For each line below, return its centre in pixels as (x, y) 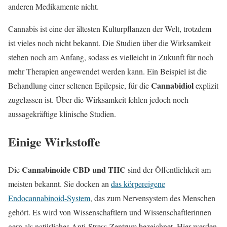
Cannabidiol (172, 86)
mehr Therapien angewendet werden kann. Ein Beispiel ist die (107, 71)
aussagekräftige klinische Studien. (62, 114)
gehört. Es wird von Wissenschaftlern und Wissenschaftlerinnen (110, 212)
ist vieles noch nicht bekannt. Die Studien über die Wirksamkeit (109, 43)
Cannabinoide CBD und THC (74, 170)
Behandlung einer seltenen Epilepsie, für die (80, 86)
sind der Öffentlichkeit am (168, 170)
